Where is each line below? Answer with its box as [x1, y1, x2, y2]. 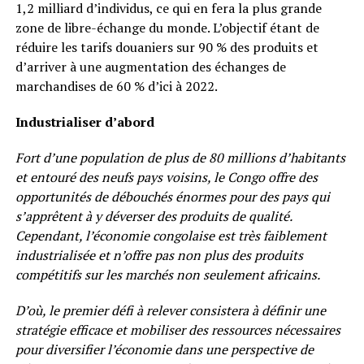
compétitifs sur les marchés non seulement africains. [15, 266, 320, 284]
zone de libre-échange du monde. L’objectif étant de [15, 19, 319, 37]
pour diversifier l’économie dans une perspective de [15, 340, 314, 358]
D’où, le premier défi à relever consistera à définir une [15, 301, 326, 319]
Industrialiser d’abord [15, 113, 154, 131]
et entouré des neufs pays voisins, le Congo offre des [15, 168, 318, 186]
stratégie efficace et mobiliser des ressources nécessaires [15, 321, 340, 339]
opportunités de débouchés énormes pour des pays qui [15, 188, 330, 206]
